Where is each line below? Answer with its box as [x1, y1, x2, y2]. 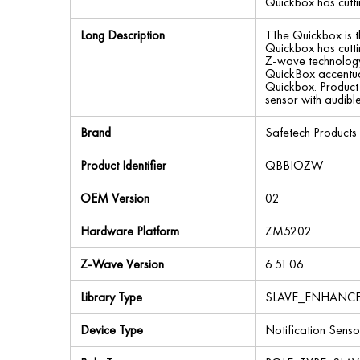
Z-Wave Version [80, 256, 164, 272]
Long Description [80, 27, 165, 43]
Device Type [80, 321, 143, 338]
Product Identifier [80, 157, 166, 174]
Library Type [80, 288, 142, 305]
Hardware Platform [80, 223, 179, 239]
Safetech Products [265, 124, 357, 141]
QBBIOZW [265, 157, 323, 174]
